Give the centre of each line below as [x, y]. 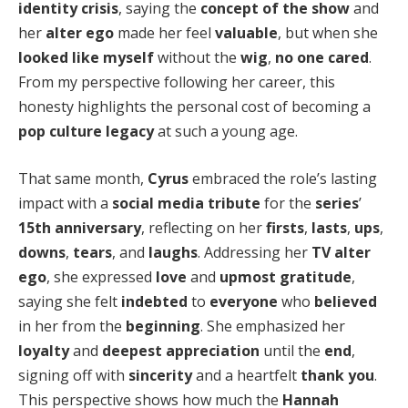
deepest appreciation [181, 350]
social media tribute [186, 203]
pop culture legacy [86, 132]
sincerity [160, 375]
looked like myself [86, 58]
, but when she [328, 33]
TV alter [341, 252]
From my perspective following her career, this [177, 82]
